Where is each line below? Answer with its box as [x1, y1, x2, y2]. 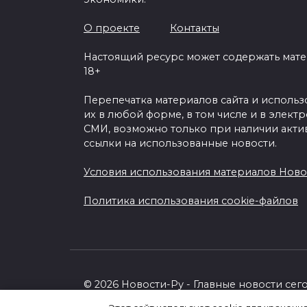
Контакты [170, 22, 219, 35]
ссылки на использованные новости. [84, 137, 277, 150]
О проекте [84, 22, 140, 35]
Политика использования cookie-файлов [84, 195, 298, 208]
